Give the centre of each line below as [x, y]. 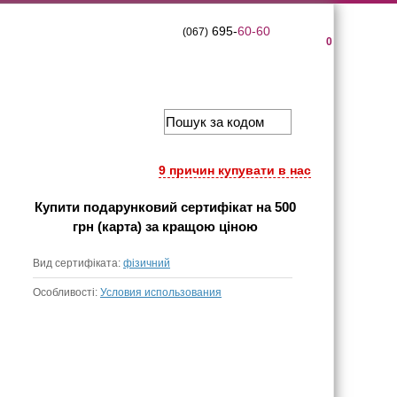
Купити [58, 207]
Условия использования [161, 292]
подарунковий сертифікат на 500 [189, 207]
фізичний [147, 263]
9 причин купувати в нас [235, 170]
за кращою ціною [199, 226]
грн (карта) [107, 226]
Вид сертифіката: [78, 263]
